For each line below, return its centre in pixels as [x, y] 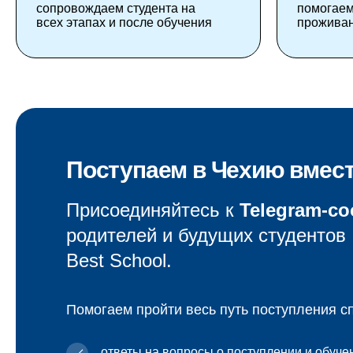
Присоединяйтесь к [153, 210]
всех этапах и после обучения [124, 23]
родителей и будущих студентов [206, 236]
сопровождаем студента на [116, 9]
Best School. [119, 261]
